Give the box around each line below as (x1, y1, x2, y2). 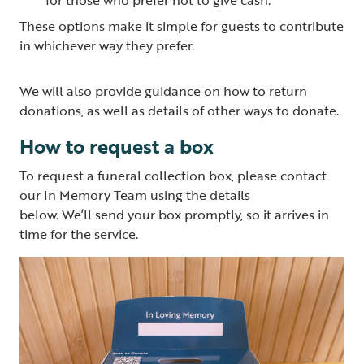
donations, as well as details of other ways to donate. (19, 100, 342, 120)
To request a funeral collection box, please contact (19, 165, 327, 185)
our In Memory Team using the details (19, 184, 250, 205)
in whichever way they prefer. (19, 35, 201, 55)
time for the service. (19, 223, 141, 244)
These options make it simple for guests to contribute (19, 15, 344, 36)
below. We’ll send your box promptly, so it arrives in (19, 204, 329, 224)
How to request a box (19, 131, 214, 160)
